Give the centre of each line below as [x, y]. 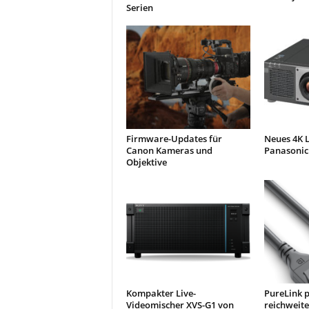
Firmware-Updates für [174, 139]
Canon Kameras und [169, 150]
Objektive [146, 162]
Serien [139, 8]
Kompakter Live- [161, 293]
